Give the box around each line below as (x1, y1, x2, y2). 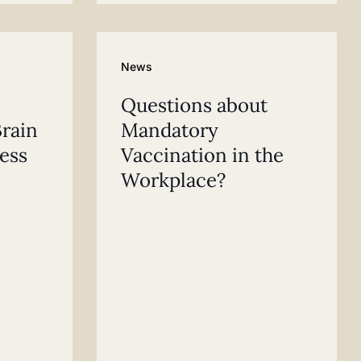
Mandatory (120, 117, 218, 143)
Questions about (120, 92, 268, 118)
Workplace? (120, 167, 226, 193)
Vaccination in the (120, 142, 284, 168)
